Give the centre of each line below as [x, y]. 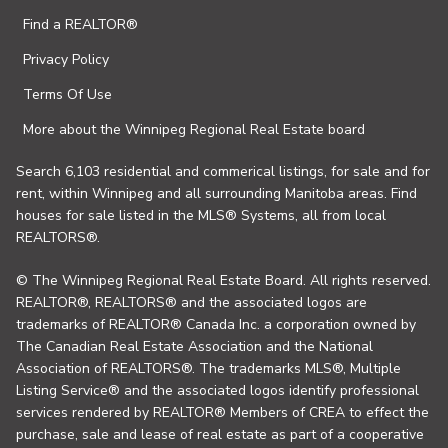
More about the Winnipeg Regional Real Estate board [194, 130]
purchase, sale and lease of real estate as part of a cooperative [220, 435]
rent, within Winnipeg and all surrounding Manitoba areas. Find [216, 194]
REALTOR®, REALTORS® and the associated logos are [191, 303]
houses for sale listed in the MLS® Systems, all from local [201, 216]
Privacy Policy [66, 60]
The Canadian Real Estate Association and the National [194, 347]
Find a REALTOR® [80, 25]
